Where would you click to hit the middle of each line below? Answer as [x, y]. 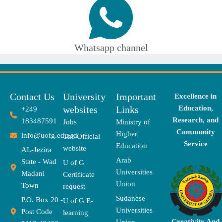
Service [195, 144]
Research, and [195, 120]
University [84, 97]
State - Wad [39, 162]
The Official [82, 137]
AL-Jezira [36, 150]
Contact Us [32, 97]
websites [80, 110]
